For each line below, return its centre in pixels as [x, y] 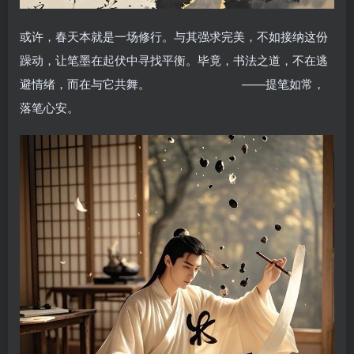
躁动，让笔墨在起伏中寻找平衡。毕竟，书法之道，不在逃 [174, 59]
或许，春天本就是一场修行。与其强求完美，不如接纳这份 [174, 36]
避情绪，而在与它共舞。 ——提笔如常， [172, 83]
